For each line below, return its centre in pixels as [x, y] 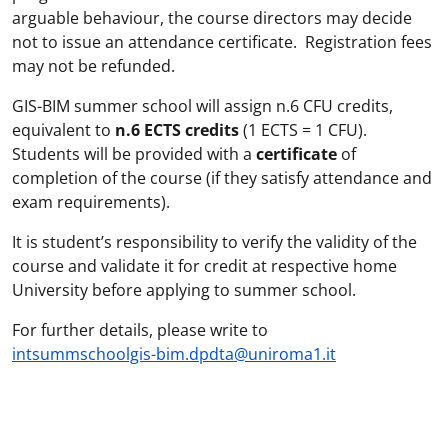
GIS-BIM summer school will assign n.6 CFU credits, [202, 106]
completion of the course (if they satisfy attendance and [222, 178]
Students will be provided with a [134, 154]
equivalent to [63, 130]
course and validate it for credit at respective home [204, 266]
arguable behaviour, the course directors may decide [212, 18]
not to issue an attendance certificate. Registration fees [222, 42]
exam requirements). [91, 202]
